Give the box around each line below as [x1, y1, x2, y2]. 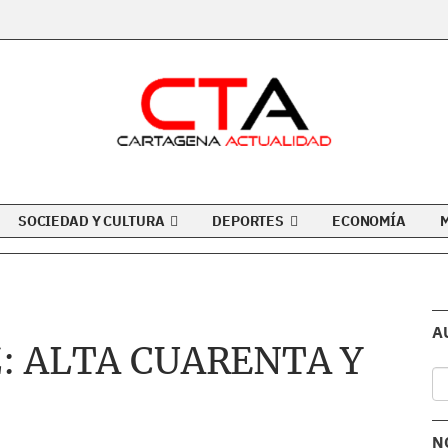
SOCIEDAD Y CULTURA [17, 212, 168, 230]
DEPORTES [212, 212, 287, 230]
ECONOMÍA [332, 212, 406, 230]
